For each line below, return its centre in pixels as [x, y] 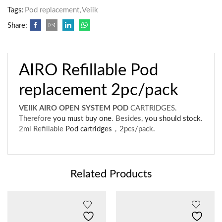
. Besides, [128, 119]
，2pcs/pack [133, 129]
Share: [17, 25]
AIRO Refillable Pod [89, 70]
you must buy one [82, 119]
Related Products [111, 174]
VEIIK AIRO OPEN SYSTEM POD [74, 109]
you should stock [173, 119]
